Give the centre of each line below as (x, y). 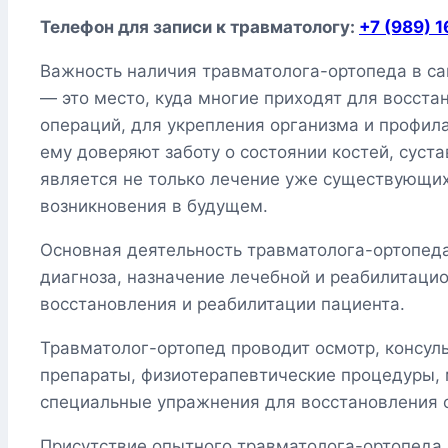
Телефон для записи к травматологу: (199, 27)
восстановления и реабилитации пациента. (222, 304)
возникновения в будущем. (154, 206)
